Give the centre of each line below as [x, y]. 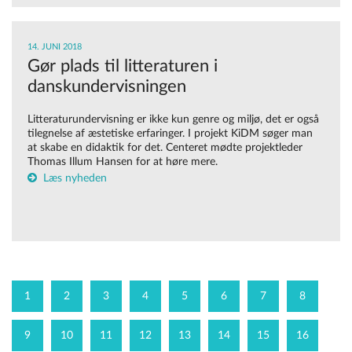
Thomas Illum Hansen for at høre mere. [123, 162]
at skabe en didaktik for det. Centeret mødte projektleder [165, 148]
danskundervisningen [107, 87]
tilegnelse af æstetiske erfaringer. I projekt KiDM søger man [170, 134]
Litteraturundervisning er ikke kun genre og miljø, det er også [173, 120]
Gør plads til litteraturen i [123, 66]
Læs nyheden [75, 179]
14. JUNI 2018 [55, 47]
